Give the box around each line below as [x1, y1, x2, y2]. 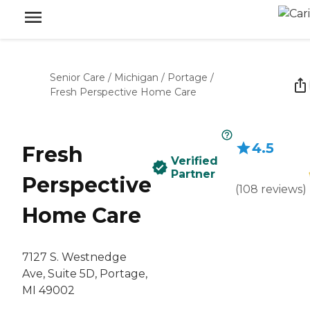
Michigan [114, 71, 158, 84]
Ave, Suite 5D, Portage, [22, 267, 147, 281]
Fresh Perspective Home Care [50, 86, 197, 98]
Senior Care [50, 71, 105, 84]
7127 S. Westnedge [22, 250, 127, 264]
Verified [171, 154, 218, 167]
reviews [261, 183, 302, 196]
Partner [171, 167, 215, 181]
